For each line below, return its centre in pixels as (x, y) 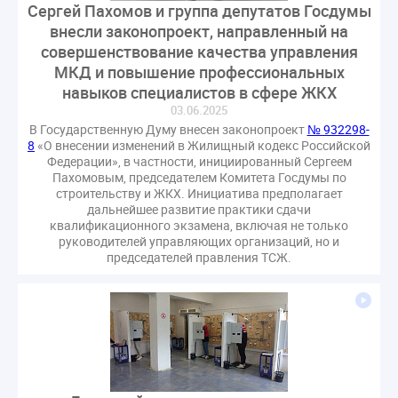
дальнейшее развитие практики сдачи (199, 210)
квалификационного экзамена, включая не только (199, 226)
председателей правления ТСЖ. (199, 258)
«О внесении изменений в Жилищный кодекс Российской (203, 146)
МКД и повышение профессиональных (199, 72)
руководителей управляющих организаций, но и (199, 242)
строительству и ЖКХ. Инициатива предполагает (199, 194)
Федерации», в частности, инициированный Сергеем (199, 162)
